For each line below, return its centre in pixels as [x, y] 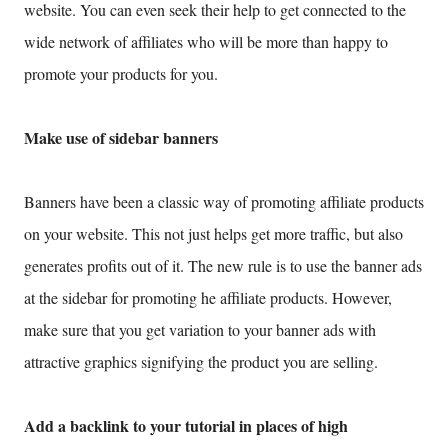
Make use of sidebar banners [121, 138]
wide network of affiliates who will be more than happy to [206, 42]
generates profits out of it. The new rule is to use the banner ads [223, 266]
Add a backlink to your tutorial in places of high [186, 426]
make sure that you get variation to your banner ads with [200, 330]
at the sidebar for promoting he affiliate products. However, [208, 298]
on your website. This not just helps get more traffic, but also [213, 234]
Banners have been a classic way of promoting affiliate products [224, 202]
